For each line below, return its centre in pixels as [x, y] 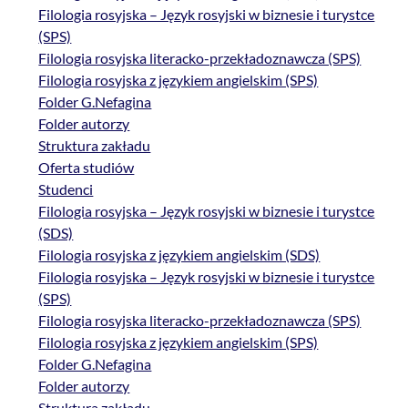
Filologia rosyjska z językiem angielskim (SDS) [179, 255]
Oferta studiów [87, 168]
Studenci [66, 189]
